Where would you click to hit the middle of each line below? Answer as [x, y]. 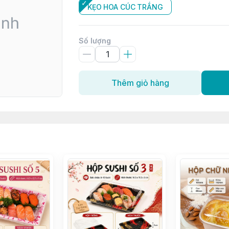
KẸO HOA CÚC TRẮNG [125, 7]
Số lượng [95, 41]
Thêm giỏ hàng [140, 83]
